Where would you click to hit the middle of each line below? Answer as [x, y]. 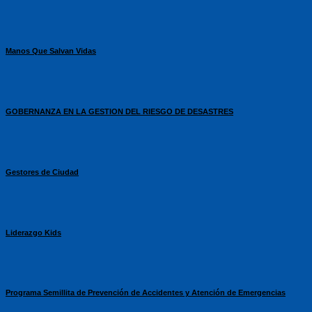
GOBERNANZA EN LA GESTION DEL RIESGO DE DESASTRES [119, 111]
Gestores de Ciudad [42, 172]
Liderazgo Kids [33, 232]
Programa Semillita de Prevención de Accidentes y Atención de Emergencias [146, 293]
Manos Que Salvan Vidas [51, 50]
